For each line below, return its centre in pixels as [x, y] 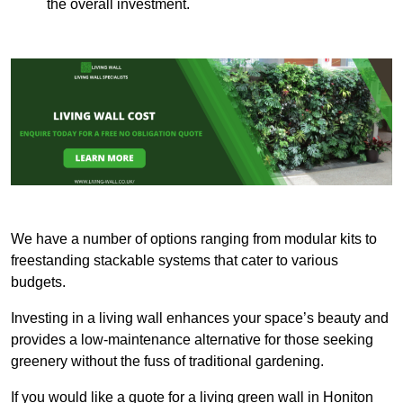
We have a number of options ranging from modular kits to [194, 239]
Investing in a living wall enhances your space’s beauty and [200, 318]
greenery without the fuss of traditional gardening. [167, 362]
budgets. [40, 282]
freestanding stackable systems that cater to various [175, 261]
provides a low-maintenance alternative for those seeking [192, 340]
